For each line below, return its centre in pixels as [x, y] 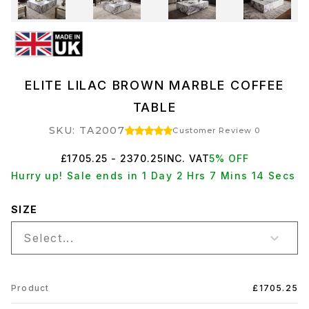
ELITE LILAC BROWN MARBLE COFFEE [154, 85]
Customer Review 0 [217, 130]
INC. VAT [186, 158]
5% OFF [229, 158]
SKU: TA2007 [87, 130]
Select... [49, 238]
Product [30, 288]
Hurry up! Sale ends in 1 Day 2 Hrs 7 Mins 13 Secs [153, 176]
